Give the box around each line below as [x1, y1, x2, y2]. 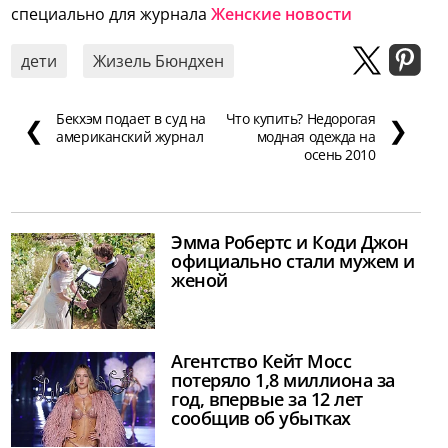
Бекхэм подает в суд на [56, 109, 206, 129]
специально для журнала [11, 3, 212, 26]
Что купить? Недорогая [225, 109, 376, 129]
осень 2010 [303, 145, 376, 165]
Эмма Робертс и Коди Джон [171, 230, 409, 255]
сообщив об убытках [171, 405, 351, 430]
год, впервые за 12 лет [171, 386, 363, 411]
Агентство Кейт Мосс [171, 348, 352, 373]
